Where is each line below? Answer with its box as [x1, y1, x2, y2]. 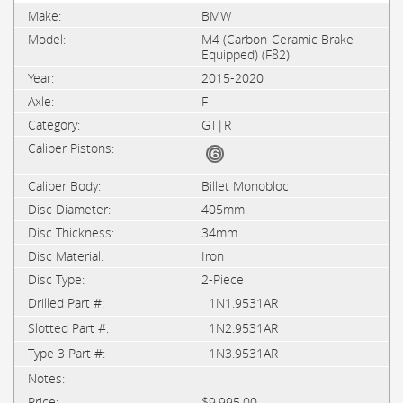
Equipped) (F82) [201, 46, 290, 63]
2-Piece [201, 271, 244, 288]
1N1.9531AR [209, 294, 278, 311]
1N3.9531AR [209, 345, 278, 362]
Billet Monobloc [201, 177, 289, 194]
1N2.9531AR [209, 319, 278, 336]
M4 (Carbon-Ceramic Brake [201, 31, 354, 48]
